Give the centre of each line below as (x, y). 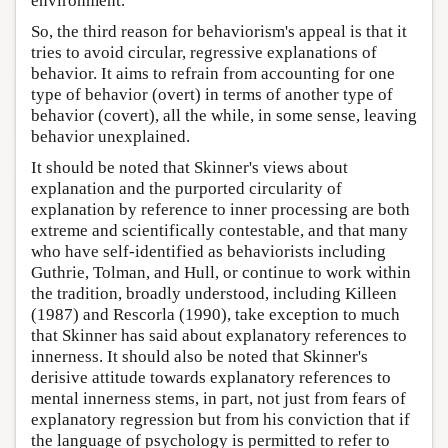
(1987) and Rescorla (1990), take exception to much (215, 315)
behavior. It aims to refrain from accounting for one (213, 74)
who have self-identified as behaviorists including (208, 252)
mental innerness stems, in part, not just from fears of (218, 399)
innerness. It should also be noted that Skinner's (199, 357)
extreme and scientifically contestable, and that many (219, 231)
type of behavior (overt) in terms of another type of (212, 95)
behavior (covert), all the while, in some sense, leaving (224, 116)
